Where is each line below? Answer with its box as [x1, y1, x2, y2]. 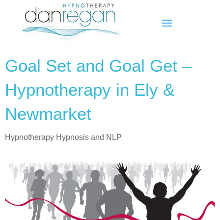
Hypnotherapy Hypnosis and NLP [5, 133, 122, 141]
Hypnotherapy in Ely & [5, 80, 174, 99]
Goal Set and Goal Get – [5, 56, 192, 75]
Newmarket [5, 104, 91, 123]
